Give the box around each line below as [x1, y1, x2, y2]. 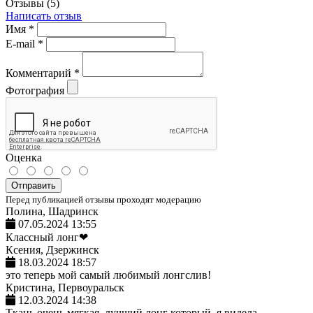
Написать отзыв [6, 9, 82, 22]
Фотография [6, 84, 64, 96]
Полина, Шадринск [6, 205, 99, 217]
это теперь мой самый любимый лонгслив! [6, 268, 211, 281]
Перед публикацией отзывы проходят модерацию [6, 194, 201, 205]
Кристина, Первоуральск [6, 281, 124, 293]
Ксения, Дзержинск [6, 243, 99, 256]
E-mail [6, 37, 38, 50]
